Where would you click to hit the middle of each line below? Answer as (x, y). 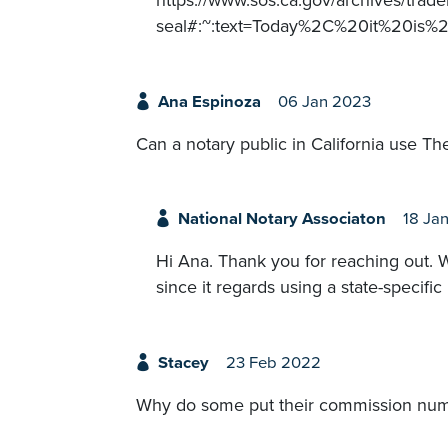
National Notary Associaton (281, 219)
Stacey (183, 362)
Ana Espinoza (209, 101)
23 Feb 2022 (273, 362)
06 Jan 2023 (324, 101)
